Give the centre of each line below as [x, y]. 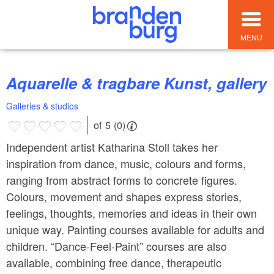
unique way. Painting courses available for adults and [135, 229]
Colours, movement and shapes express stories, [124, 196]
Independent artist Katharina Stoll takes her [112, 146]
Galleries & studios [42, 106]
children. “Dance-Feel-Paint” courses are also [117, 246]
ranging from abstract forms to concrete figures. [122, 180]
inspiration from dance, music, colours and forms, [126, 163]
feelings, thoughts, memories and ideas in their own [131, 213]
